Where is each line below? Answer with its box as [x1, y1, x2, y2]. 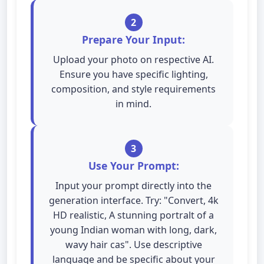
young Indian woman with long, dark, [50, 223, 217, 236]
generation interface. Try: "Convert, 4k [48, 194, 219, 207]
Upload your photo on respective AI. [53, 53, 214, 66]
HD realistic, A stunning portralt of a [53, 209, 214, 222]
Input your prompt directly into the [55, 179, 212, 192]
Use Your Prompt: [88, 159, 179, 173]
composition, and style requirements [51, 82, 216, 95]
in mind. [115, 97, 151, 110]
